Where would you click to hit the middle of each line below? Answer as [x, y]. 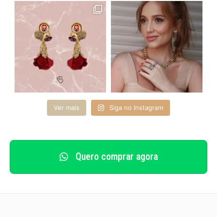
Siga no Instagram [137, 108]
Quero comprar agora [115, 157]
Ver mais [66, 108]
